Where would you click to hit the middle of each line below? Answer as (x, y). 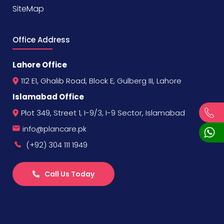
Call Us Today (69, 174)
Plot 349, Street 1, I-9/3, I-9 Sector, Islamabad (103, 113)
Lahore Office (40, 65)
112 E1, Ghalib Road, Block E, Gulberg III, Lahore (101, 81)
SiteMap (28, 9)
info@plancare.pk (54, 129)
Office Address (41, 40)
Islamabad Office (48, 97)
